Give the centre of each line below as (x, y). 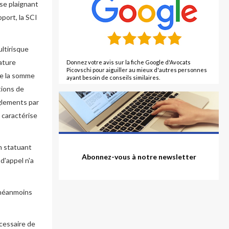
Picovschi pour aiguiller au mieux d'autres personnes (137, 70)
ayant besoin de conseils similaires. (113, 77)
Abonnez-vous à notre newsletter (139, 157)
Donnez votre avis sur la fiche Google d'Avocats (129, 62)
